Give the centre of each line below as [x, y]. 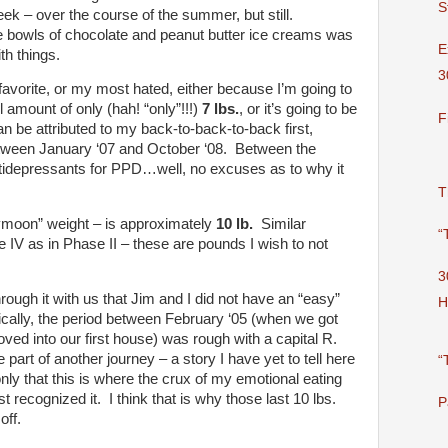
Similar [279, 224]
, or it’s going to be [298, 109]
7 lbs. [220, 109]
